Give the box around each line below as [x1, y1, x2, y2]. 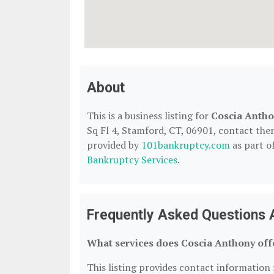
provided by [87, 138, 141, 152]
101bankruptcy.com [141, 138, 230, 152]
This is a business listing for [87, 109, 211, 122]
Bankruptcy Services [87, 153, 177, 166]
